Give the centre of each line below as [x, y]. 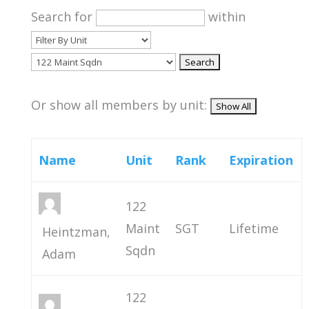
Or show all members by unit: [120, 105]
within [225, 17]
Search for [63, 17]
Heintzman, [77, 232]
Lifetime [254, 228]
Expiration [261, 160]
